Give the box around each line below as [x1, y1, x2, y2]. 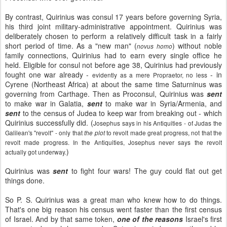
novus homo [137, 42, 172, 50]
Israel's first [183, 214, 222, 224]
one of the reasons [117, 214, 183, 224]
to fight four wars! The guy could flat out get [68, 166, 222, 176]
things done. [5, 175, 45, 185]
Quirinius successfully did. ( [5, 118, 93, 128]
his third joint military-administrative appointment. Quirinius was [5, 21, 222, 31]
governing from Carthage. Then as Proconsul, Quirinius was [5, 89, 207, 99]
